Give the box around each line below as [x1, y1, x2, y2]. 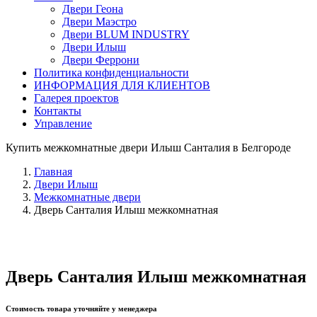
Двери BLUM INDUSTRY [62, 28, 190, 40]
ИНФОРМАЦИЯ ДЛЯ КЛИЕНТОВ [34, 79, 210, 91]
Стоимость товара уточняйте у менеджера [6, 304, 157, 313]
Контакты [34, 105, 81, 117]
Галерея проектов [34, 92, 119, 104]
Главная [34, 166, 72, 178]
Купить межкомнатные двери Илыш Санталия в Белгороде [6, 142, 291, 154]
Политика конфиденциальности [34, 67, 189, 79]
